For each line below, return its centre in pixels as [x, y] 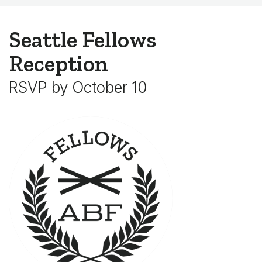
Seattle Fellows [82, 40]
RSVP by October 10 [78, 87]
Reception [58, 64]
